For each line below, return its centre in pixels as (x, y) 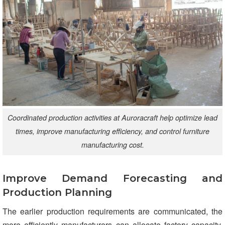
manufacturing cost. (113, 145)
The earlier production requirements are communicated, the (113, 211)
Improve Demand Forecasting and (113, 178)
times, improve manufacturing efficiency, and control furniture (113, 131)
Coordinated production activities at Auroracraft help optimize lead (113, 118)
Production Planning (57, 192)
